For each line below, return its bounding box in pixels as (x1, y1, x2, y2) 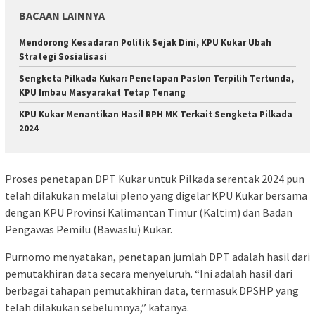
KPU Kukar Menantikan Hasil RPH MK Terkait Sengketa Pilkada (19, 108, 292, 121)
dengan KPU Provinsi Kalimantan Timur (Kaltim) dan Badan (5, 205, 292, 219)
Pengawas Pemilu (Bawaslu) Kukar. (5, 221, 172, 236)
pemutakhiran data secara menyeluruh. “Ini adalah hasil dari (5, 266, 292, 281)
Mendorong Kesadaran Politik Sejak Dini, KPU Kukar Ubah (19, 37, 271, 49)
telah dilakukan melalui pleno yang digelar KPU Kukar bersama (5, 188, 307, 202)
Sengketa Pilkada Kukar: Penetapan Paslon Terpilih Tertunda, (19, 72, 294, 85)
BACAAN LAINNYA (19, 8, 105, 23)
